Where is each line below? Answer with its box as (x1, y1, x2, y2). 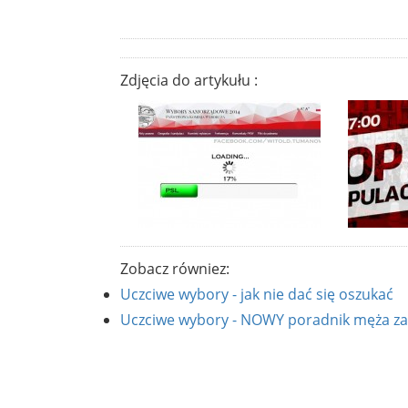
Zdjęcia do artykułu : (120, 69, 258, 90)
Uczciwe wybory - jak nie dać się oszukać (120, 283, 393, 304)
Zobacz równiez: (120, 258, 229, 279)
